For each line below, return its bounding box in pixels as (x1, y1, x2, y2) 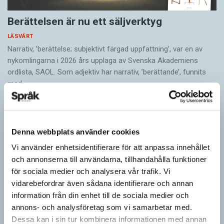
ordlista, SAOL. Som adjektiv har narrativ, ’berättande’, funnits (7, 67, 206, 77)
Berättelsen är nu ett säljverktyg (7, 15, 162, 28)
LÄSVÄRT (7, 33, 33, 40)
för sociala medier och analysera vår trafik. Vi (11, 167, 170, 176)
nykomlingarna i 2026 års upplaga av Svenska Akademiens (7, 56, 198, 65)
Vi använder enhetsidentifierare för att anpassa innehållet (11, 143, 209, 152)
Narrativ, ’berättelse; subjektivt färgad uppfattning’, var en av (7, 44, 202, 54)
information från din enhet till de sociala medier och (11, 191, 189, 200)
